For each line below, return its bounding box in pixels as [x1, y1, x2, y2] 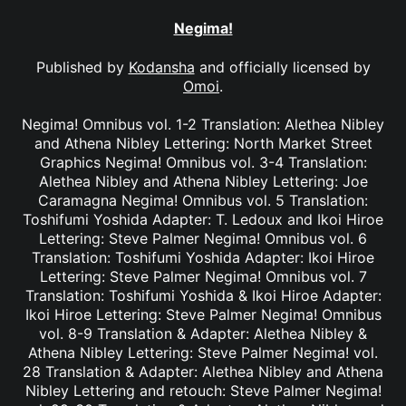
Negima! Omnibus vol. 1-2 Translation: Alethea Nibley [22, 114, 384, 133]
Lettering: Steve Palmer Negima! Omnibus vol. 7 [39, 266, 367, 285]
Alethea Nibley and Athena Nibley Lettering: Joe [38, 171, 368, 190]
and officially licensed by [194, 57, 371, 76]
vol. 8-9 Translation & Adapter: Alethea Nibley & [39, 324, 367, 343]
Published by [35, 57, 129, 76]
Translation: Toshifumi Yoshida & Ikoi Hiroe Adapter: [24, 285, 382, 304]
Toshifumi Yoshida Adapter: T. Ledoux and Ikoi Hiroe [23, 209, 383, 228]
